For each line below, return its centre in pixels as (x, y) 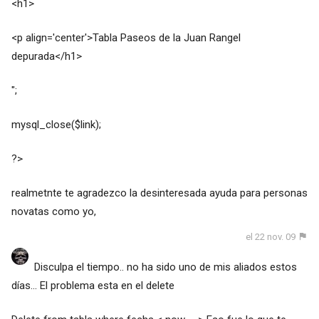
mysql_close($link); (56, 125)
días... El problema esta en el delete (93, 286)
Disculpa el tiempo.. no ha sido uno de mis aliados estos (165, 267)
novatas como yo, (53, 212)
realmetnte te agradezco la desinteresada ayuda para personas (159, 193)
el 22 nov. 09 (271, 237)
